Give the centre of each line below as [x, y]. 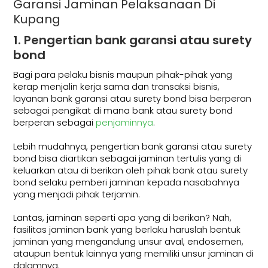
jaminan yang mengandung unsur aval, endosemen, [129, 242]
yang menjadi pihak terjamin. [77, 194]
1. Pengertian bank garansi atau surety [133, 40]
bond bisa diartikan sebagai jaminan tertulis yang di [127, 158]
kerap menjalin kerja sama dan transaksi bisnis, [117, 87]
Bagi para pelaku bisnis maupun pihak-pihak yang [123, 75]
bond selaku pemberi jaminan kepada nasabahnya [127, 182]
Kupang [37, 19]
